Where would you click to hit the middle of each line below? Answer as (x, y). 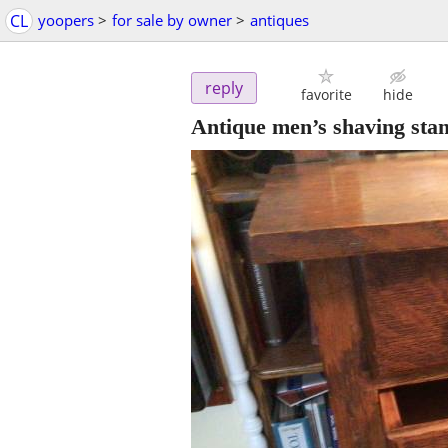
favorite (326, 95)
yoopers (66, 20)
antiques (279, 20)
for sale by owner (172, 20)
